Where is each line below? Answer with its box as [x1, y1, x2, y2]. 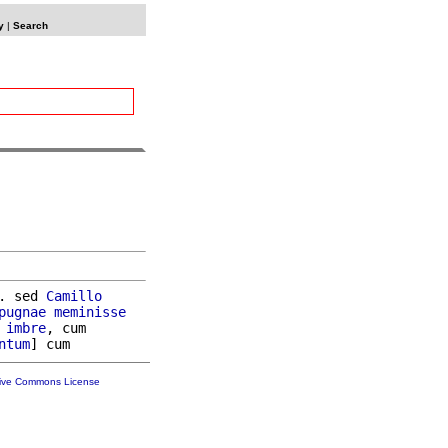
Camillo [46, 287, 102, 304]
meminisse [54, 303, 126, 320]
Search [12, 20, 48, 31]
